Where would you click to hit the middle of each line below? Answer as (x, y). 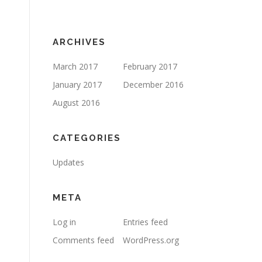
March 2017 (75, 66)
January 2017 (77, 85)
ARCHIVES (79, 42)
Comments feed (83, 240)
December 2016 (153, 85)
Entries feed (145, 222)
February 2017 (150, 66)
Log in (64, 222)
